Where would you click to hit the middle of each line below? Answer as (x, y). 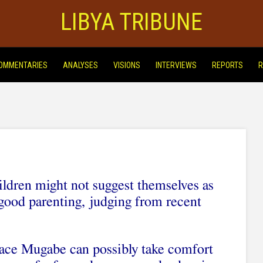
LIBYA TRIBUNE (131, 22)
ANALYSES (80, 65)
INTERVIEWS (176, 65)
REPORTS (227, 65)
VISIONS (127, 65)
